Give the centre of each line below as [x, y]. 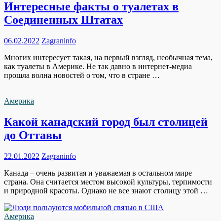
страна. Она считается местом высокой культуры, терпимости [108, 182]
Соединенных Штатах [63, 20]
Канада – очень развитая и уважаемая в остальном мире [98, 173]
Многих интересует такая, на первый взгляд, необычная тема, [108, 57]
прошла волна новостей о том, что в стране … [82, 75]
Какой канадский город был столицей [106, 122]
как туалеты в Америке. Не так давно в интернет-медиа [98, 66]
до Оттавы [33, 135]
